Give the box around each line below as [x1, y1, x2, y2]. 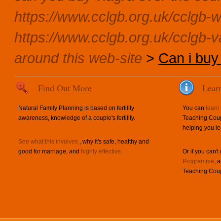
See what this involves [18, 138, 78, 145]
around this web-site [14, 50, 142, 66]
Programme [183, 158, 214, 165]
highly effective [81, 148, 121, 155]
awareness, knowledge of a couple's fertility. [18, 114, 135, 121]
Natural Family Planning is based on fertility [18, 105, 134, 111]
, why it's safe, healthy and [78, 138, 149, 145]
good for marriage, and [18, 148, 81, 155]
